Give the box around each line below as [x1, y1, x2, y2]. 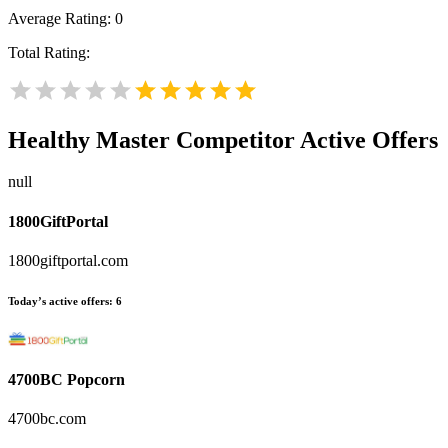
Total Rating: [8, 43, 90, 61]
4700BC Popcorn [8, 371, 125, 389]
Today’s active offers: [8, 294, 113, 307]
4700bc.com [8, 410, 86, 428]
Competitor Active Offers [170, 126, 438, 153]
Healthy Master [8, 126, 170, 153]
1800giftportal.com [8, 251, 128, 269]
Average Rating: [8, 9, 115, 27]
